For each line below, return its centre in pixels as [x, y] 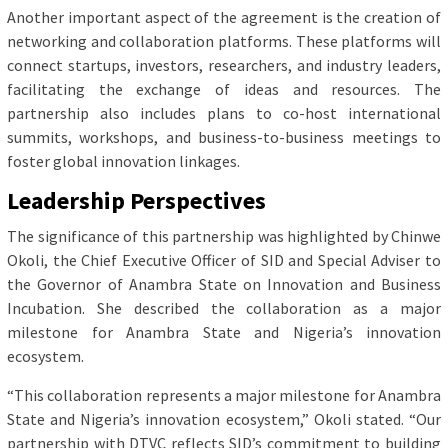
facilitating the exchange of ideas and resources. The [224, 89]
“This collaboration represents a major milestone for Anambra [224, 395]
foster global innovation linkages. [123, 161]
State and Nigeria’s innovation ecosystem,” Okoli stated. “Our [224, 419]
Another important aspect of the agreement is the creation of [224, 17]
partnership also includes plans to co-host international [224, 113]
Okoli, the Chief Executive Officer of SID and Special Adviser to [224, 260]
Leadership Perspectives [136, 201]
